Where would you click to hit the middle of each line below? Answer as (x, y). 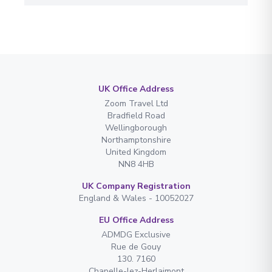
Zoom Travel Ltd (136, 103)
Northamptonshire (136, 140)
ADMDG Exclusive (136, 234)
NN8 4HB (136, 164)
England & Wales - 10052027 (136, 198)
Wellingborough (136, 127)
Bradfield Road (136, 115)
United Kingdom (136, 152)
